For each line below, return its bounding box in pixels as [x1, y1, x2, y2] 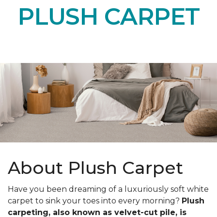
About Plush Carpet [8, 157, 183, 179]
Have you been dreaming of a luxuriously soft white [8, 185, 209, 194]
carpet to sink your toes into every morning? [8, 196, 182, 206]
